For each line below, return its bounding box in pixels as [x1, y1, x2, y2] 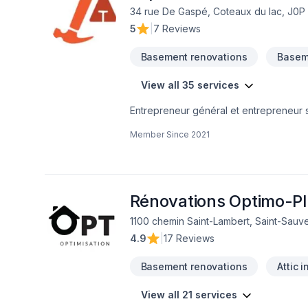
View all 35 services [140, 79, 239, 91]
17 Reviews [163, 232, 214, 244]
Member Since [129, 129, 189, 140]
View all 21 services [140, 289, 237, 300]
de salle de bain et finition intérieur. [129, 119, 288, 131]
